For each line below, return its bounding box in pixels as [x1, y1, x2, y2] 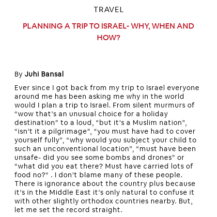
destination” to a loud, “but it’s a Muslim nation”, [15, 118, 187, 127]
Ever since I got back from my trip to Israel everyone [15, 83, 200, 93]
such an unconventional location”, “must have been [15, 144, 196, 154]
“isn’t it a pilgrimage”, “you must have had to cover [15, 127, 196, 136]
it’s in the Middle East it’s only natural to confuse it [15, 188, 195, 197]
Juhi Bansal [25, 70, 64, 79]
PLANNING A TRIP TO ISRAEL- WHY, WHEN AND [23, 21, 194, 31]
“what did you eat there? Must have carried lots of [15, 162, 193, 171]
